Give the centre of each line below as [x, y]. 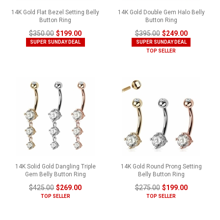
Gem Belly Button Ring [55, 174]
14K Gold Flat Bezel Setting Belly [55, 12]
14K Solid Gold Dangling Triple [55, 166]
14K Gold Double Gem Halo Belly [161, 12]
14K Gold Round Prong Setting [161, 166]
